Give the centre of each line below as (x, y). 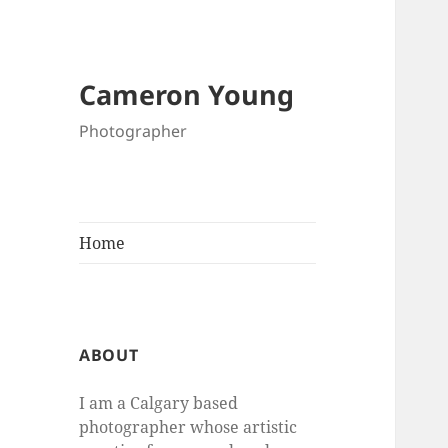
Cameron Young (187, 95)
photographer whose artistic (188, 427)
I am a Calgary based (159, 403)
